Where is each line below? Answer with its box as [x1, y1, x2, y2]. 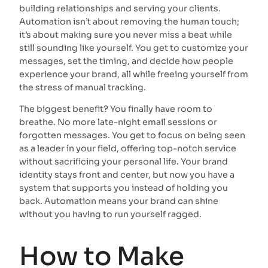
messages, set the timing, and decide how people [19, 55, 233, 66]
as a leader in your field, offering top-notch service [19, 143, 236, 154]
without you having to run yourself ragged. [19, 209, 202, 220]
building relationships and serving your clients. [19, 2, 221, 14]
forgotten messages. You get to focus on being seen [19, 130, 245, 141]
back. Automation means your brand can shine [19, 196, 218, 207]
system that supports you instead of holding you [19, 182, 228, 194]
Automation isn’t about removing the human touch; [19, 16, 239, 27]
